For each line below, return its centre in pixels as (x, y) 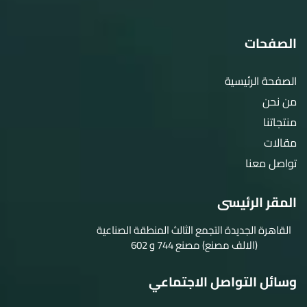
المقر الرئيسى (257, 202)
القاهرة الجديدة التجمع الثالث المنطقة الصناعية (194, 230)
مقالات (280, 143)
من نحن (280, 102)
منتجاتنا (280, 122)
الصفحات (271, 44)
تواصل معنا (271, 163)
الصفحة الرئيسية (261, 81)
